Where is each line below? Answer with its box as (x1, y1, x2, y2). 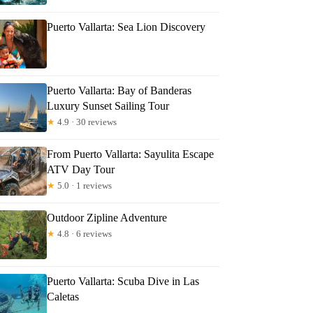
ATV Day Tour (47, 163, 115, 175)
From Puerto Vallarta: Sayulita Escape (47, 147, 214, 160)
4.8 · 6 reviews (55, 228, 112, 239)
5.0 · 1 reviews (55, 180, 112, 191)
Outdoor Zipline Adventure (47, 211, 168, 224)
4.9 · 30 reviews (55, 116, 117, 127)
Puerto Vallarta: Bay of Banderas (47, 84, 192, 96)
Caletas (47, 290, 80, 303)
